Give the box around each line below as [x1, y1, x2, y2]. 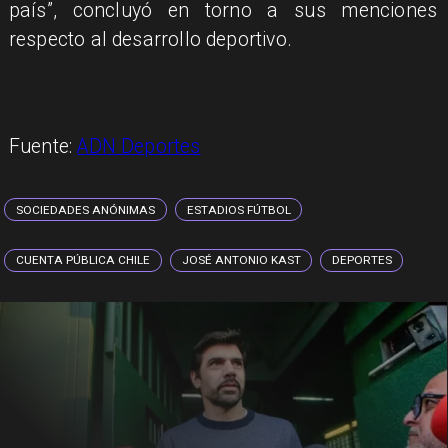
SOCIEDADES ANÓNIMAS [16, 202, 156, 217]
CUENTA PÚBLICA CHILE [16, 253, 151, 268]
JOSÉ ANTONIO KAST [182, 253, 302, 268]
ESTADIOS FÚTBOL [186, 202, 291, 217]
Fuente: [8, 134, 78, 158]
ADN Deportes [77, 134, 201, 158]
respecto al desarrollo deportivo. [8, 28, 292, 52]
